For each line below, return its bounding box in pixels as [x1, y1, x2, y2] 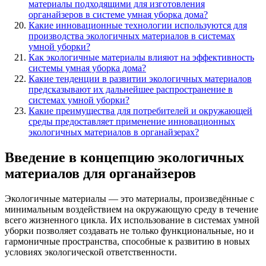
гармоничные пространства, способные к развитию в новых [5, 236, 250, 246]
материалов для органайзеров [5, 165, 196, 181]
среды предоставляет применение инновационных [28, 116, 235, 126]
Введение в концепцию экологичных [5, 149, 244, 165]
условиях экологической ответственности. [5, 246, 177, 257]
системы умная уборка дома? [28, 62, 146, 73]
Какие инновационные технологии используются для [28, 20, 247, 30]
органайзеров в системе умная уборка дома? [28, 9, 208, 20]
